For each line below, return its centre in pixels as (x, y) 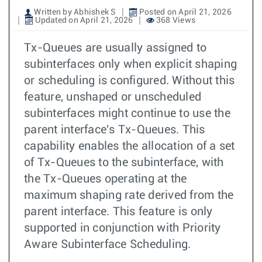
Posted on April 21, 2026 (184, 12)
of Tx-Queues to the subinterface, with (124, 163)
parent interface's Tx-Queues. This (115, 130)
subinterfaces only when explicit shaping (130, 64)
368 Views (175, 20)
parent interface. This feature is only (118, 212)
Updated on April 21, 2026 (83, 20)
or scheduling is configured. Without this (130, 81)
